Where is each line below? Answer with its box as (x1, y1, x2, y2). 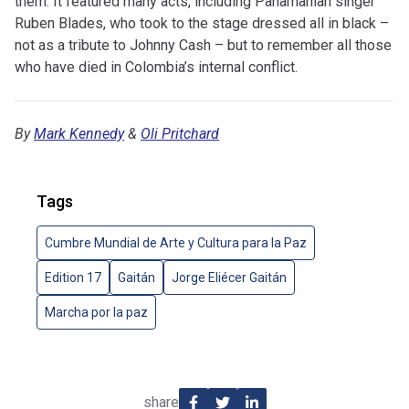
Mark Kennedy (34, 125, 124, 143)
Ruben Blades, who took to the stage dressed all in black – (15, 15, 389, 33)
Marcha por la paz (45, 305, 148, 320)
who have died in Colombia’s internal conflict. (15, 58, 298, 77)
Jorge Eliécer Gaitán (172, 270, 287, 286)
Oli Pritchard (141, 125, 219, 143)
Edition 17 (45, 270, 101, 286)
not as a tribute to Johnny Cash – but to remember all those (15, 37, 392, 55)
